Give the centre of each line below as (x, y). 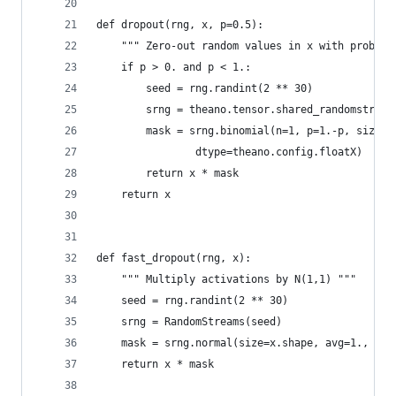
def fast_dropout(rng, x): (174, 258)
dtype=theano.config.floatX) (229, 152)
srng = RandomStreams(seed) (189, 322)
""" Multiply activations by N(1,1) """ (226, 279)
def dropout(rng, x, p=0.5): (180, 25)
